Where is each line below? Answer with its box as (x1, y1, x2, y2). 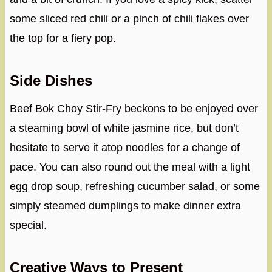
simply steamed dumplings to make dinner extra (9, 200, 241, 212)
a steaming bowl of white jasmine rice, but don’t (9, 122, 239, 135)
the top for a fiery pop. (9, 32, 116, 45)
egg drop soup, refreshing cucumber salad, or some (9, 180, 260, 193)
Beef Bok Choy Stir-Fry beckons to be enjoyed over (9, 103, 258, 115)
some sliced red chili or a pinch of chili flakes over (9, 13, 249, 25)
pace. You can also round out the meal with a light (9, 161, 250, 174)
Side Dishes (9, 72, 92, 89)
